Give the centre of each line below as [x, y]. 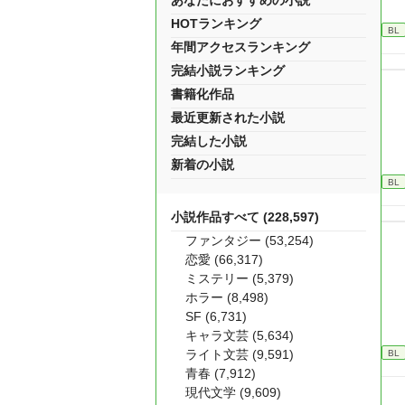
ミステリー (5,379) [240, 278]
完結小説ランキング [228, 71]
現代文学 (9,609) [233, 392]
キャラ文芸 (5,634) [240, 335]
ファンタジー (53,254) [250, 240]
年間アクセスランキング [240, 47]
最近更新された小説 [228, 118]
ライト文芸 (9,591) [240, 354]
